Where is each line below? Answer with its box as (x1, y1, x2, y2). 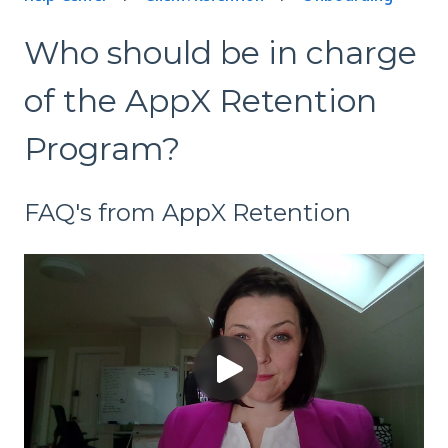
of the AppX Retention (24, 80, 377, 120)
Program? (24, 128, 180, 168)
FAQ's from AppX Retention (24, 198, 351, 228)
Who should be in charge (24, 32, 417, 72)
